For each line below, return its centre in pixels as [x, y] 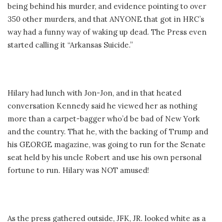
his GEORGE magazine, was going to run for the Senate [107, 145]
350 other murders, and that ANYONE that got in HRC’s [106, 19]
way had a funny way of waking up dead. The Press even [107, 32]
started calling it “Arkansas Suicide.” [70, 45]
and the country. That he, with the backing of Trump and [108, 132]
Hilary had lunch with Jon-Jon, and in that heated [94, 93]
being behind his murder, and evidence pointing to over [107, 6]
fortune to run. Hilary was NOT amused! [78, 170]
